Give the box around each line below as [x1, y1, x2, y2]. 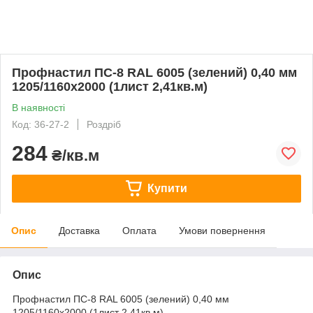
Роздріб [87, 118, 121, 130]
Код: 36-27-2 [12, 118, 69, 130]
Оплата [122, 224, 156, 236]
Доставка [59, 224, 100, 236]
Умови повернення [179, 224, 265, 236]
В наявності [12, 101, 65, 113]
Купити [147, 182, 187, 194]
